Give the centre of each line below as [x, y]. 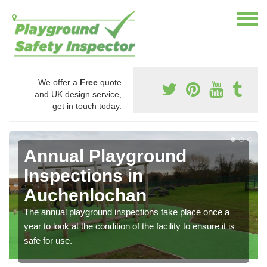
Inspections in [83, 176]
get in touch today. [87, 106]
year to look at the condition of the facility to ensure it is [129, 226]
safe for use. [48, 241]
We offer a [59, 83]
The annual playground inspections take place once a [127, 212]
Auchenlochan [85, 195]
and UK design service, [78, 94]
